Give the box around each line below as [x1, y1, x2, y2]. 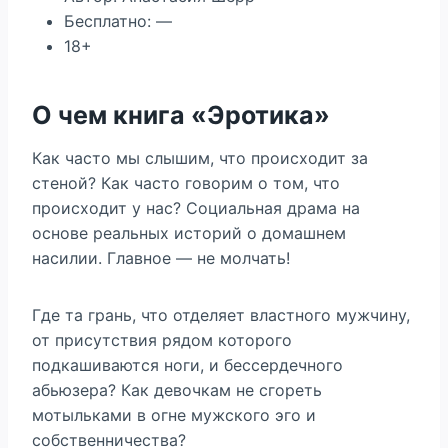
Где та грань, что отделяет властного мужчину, [32, 305, 410, 325]
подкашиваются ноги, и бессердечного [32, 355, 343, 375]
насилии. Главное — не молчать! [32, 248, 290, 268]
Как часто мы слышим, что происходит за [32, 148, 368, 168]
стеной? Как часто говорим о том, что [32, 173, 340, 193]
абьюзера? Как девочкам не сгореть [32, 380, 322, 400]
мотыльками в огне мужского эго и [32, 405, 316, 425]
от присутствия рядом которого [32, 330, 292, 350]
